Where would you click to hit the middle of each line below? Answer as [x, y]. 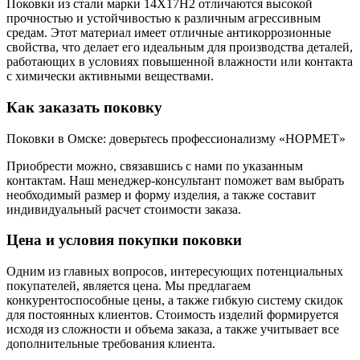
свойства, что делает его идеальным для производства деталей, [180, 47]
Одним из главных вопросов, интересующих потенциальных [175, 272]
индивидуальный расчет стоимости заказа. [124, 209]
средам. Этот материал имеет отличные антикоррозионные [169, 33]
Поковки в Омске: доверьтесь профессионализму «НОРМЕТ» [176, 138]
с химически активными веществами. [110, 76]
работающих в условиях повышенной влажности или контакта [180, 62]
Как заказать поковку [84, 107]
